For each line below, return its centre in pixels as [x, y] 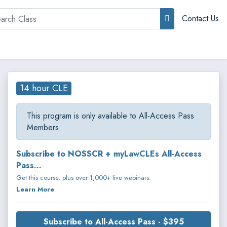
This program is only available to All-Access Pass [110, 116]
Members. [44, 127]
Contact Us [200, 18]
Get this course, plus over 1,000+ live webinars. [84, 177]
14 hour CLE [44, 88]
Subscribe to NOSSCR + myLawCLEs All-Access [109, 154]
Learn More [35, 189]
